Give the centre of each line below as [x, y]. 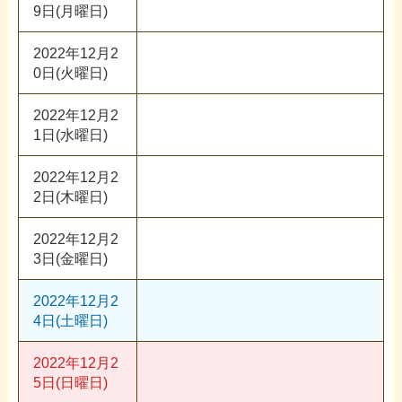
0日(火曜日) [70, 73]
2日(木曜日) [70, 197]
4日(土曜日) [70, 320]
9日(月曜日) [70, 11]
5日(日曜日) [70, 382]
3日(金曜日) [70, 258]
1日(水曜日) [70, 135]
